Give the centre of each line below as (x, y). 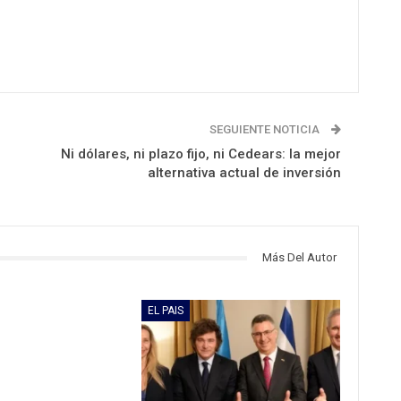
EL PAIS (166, 310)
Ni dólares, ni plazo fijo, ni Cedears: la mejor (200, 154)
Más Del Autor (299, 258)
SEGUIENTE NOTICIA (265, 130)
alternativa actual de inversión (244, 173)
